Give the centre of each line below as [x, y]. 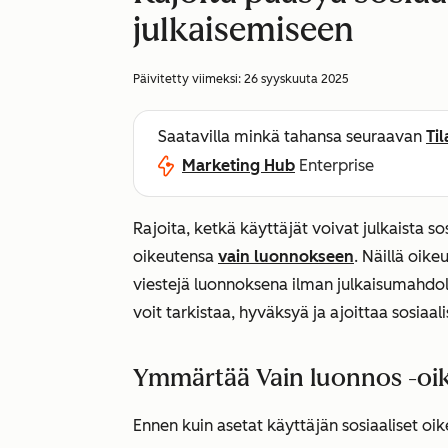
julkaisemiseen [243, 30]
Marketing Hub [238, 165]
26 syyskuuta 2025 [296, 79]
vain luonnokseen [286, 256]
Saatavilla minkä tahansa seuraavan [292, 136]
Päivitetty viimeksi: [188, 79]
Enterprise [336, 165]
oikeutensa [175, 256]
